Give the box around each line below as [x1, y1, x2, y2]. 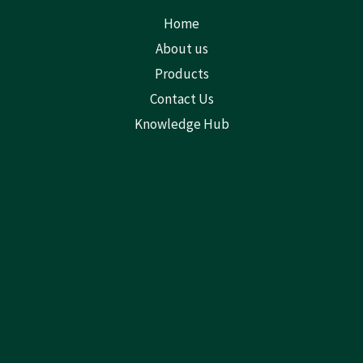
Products [154, 65, 209, 83]
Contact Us [149, 90, 214, 109]
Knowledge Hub [134, 115, 229, 134]
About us [155, 40, 208, 58]
